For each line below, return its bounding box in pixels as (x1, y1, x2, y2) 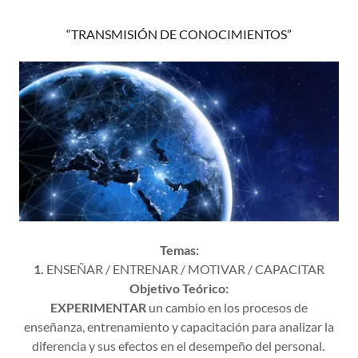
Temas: (159, 242, 199, 257)
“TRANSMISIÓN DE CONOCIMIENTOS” (66, 26, 292, 42)
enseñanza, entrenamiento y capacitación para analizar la (24, 319, 334, 334)
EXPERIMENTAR (50, 300, 146, 315)
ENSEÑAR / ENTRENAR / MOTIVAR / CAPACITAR (44, 261, 324, 276)
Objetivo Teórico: (129, 280, 229, 296)
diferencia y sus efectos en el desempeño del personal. (31, 338, 327, 353)
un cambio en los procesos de (146, 300, 308, 315)
